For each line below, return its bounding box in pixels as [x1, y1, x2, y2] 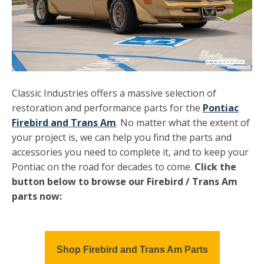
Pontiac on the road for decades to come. [12, 160, 194, 174]
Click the [194, 160, 236, 174]
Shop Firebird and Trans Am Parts [56, 244, 208, 255]
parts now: [12, 190, 62, 203]
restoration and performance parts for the [12, 101, 203, 115]
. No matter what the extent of [116, 116, 250, 130]
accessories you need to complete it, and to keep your [12, 146, 249, 159]
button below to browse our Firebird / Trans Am [12, 175, 237, 189]
